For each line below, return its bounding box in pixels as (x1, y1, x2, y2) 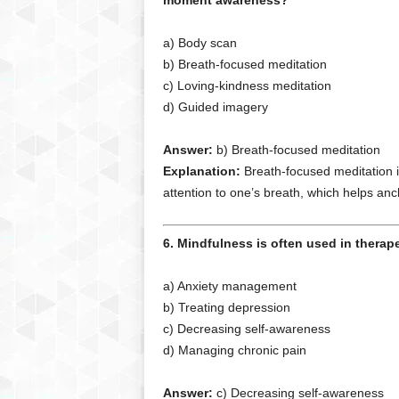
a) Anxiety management (162, 279, 297, 293)
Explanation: (162, 164, 240, 178)
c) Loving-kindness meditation (162, 78, 331, 93)
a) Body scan (162, 36, 237, 50)
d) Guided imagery (162, 100, 268, 114)
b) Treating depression (162, 300, 290, 314)
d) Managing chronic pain (162, 343, 306, 357)
